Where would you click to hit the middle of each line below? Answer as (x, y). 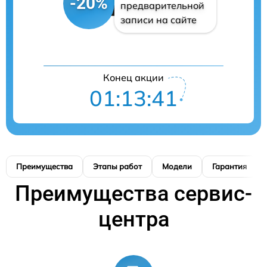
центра (133, 219)
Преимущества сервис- (133, 193)
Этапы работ (117, 166)
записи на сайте (158, 19)
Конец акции (133, 77)
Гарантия (229, 166)
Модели (177, 166)
